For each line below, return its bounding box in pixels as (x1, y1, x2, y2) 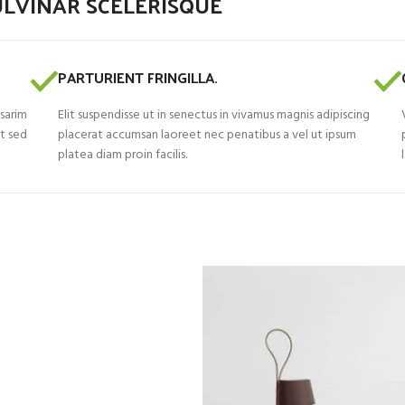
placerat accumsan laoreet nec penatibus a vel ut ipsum (58, 125, 356, 146)
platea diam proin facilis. (58, 145, 187, 165)
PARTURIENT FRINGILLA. (58, 64, 218, 90)
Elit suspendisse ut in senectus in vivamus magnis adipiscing (58, 105, 370, 126)
